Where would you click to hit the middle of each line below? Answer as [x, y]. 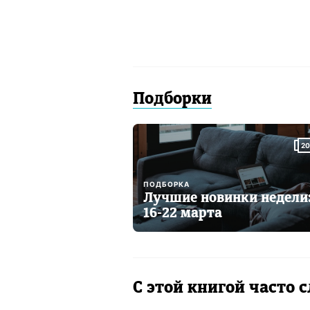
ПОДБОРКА [166, 184]
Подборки [172, 100]
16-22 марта [183, 214]
